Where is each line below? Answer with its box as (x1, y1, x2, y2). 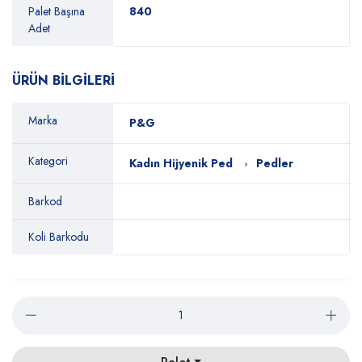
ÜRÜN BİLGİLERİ (12, 71, 115, 90)
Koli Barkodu (28, 229, 89, 245)
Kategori (28, 153, 68, 169)
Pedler (256, 155, 293, 171)
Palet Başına (28, 3, 85, 19)
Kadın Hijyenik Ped (129, 155, 233, 171)
